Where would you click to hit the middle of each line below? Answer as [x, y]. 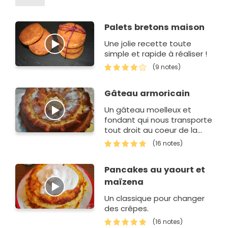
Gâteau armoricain [147, 94]
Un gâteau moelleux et [148, 110]
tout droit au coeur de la [151, 130]
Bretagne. [123, 140]
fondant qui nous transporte [159, 120]
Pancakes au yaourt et [155, 169]
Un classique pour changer [155, 198]
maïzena [124, 182]
